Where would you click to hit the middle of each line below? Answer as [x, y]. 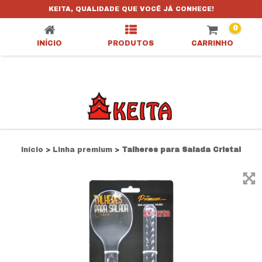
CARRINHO [213, 43]
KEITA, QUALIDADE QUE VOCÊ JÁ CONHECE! [131, 9]
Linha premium [82, 150]
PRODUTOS [131, 43]
